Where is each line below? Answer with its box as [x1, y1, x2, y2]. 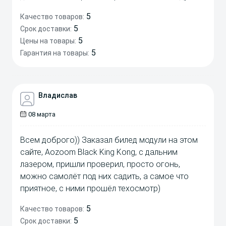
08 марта [28, 110, 55, 118]
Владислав [38, 91, 77, 99]
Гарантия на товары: [20, 48, 89, 57]
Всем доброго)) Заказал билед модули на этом [20, 135, 198, 145]
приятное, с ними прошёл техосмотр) [20, 183, 160, 193]
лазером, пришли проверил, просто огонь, [20, 159, 180, 169]
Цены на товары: [20, 36, 76, 45]
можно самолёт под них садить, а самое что [20, 171, 189, 181]
